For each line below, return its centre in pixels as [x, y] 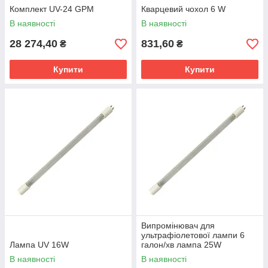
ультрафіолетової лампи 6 [193, 235]
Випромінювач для [178, 226]
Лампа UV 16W [39, 245]
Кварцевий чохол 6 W [183, 9]
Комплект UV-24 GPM [52, 9]
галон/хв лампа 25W [181, 245]
